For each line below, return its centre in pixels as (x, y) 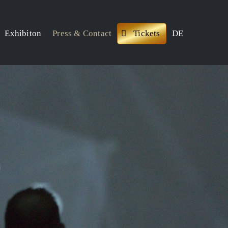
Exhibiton (23, 33)
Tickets (147, 33)
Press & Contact (82, 33)
